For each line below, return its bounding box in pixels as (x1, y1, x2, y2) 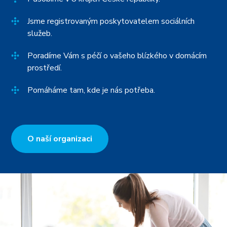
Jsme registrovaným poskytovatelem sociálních (27, 16, 195, 27)
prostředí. (27, 62, 62, 74)
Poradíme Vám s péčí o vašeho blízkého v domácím (27, 50, 207, 62)
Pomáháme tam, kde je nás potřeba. (27, 85, 156, 96)
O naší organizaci (27, 133, 93, 145)
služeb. (27, 28, 53, 40)
